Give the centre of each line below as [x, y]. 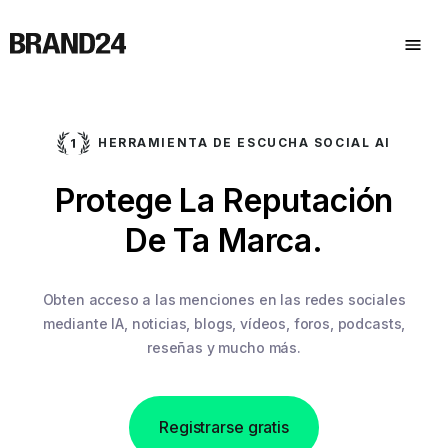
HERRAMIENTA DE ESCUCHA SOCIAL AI [244, 142]
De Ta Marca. [224, 241]
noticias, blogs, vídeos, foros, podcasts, [266, 323]
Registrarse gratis [224, 426]
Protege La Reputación [224, 201]
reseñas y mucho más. [224, 347]
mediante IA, [85, 323]
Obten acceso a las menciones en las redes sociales [224, 299]
